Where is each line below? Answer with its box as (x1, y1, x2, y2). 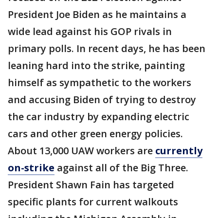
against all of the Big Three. (54, 161, 188, 175)
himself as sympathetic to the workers (8, 76, 191, 90)
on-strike (8, 161, 54, 175)
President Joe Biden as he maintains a (8, 8, 186, 21)
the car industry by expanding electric (8, 110, 189, 124)
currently (155, 144, 202, 158)
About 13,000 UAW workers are (8, 144, 155, 158)
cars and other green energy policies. (8, 127, 183, 141)
